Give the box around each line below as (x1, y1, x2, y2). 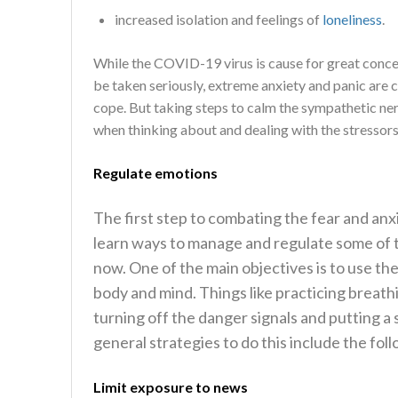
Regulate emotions (93, 164, 220, 181)
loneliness (322, 11, 382, 28)
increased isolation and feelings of (115, 11, 322, 28)
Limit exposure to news (93, 378, 251, 395)
